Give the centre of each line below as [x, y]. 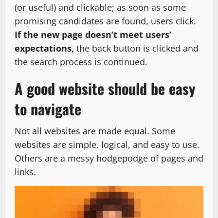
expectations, [44, 48]
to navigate [48, 109]
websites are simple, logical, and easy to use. [107, 144]
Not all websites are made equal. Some [95, 131]
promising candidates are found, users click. [105, 21]
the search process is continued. [81, 62]
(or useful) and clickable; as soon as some [100, 7]
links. [25, 172]
